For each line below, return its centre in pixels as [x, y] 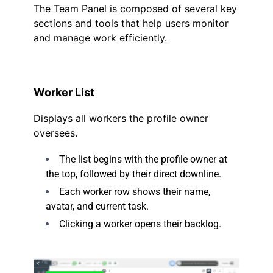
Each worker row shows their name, [135, 191]
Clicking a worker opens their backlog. [140, 224]
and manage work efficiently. [100, 37]
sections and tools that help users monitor [131, 23]
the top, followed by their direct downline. [133, 174]
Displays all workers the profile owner [121, 118]
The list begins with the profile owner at [143, 159]
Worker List [64, 92]
